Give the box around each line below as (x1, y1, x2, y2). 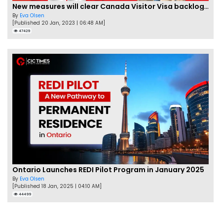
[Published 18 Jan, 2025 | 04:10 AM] (12, 182, 102, 190)
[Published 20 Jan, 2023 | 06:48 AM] (12, 19, 105, 27)
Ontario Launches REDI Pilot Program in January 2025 (12, 164, 204, 175)
